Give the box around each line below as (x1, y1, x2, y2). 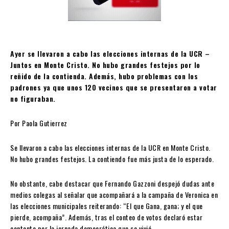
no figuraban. (10, 93, 58, 104)
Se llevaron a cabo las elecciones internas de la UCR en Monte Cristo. (10, 142, 211, 153)
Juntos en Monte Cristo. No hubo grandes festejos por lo (10, 59, 200, 71)
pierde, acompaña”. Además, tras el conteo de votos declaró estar (10, 212, 202, 223)
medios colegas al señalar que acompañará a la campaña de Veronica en (10, 189, 218, 200)
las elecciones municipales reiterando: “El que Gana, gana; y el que (10, 200, 203, 212)
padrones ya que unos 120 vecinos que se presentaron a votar (10, 82, 217, 93)
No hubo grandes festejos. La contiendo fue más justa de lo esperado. (10, 153, 214, 165)
